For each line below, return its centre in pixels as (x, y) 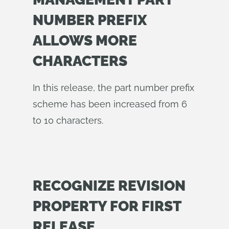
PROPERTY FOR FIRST (107, 206)
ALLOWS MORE (85, 41)
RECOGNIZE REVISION (109, 186)
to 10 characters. (68, 120)
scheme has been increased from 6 (110, 104)
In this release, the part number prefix (113, 88)
